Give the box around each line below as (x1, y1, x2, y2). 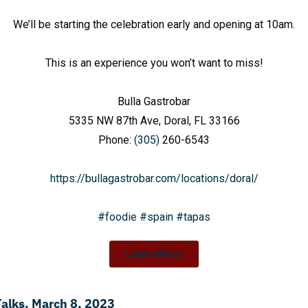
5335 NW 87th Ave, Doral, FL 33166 (68, 114, 240, 128)
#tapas (176, 210, 210, 224)
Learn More (126, 247, 182, 261)
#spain (140, 210, 173, 224)
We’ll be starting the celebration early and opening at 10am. (13, 18, 295, 32)
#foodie (98, 210, 137, 224)
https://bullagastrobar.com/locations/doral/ (49, 172, 258, 186)
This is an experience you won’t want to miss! (45, 56, 263, 70)
